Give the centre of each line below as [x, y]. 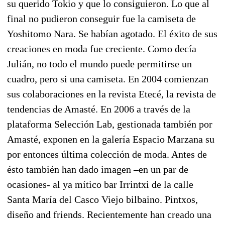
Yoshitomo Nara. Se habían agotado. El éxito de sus [112, 33]
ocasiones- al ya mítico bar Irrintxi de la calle [100, 184]
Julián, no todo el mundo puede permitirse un [99, 64]
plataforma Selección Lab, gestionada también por [110, 124]
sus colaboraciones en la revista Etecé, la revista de [111, 94]
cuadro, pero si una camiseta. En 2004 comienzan [108, 79]
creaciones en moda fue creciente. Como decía [102, 48]
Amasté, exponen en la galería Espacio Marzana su [111, 139]
